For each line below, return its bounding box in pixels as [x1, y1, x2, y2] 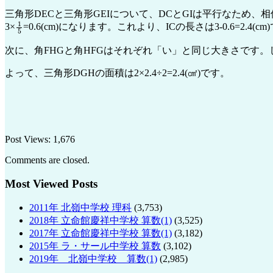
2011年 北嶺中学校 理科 [29, 202, 132, 213]
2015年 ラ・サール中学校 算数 [29, 241, 161, 252]
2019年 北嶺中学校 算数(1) [29, 253, 157, 264]
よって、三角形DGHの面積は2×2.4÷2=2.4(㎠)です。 [5, 67, 230, 78]
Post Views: [5, 133, 51, 144]
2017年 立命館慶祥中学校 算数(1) [29, 228, 172, 239]
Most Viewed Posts [5, 177, 97, 190]
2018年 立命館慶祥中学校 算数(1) [29, 215, 172, 226]
